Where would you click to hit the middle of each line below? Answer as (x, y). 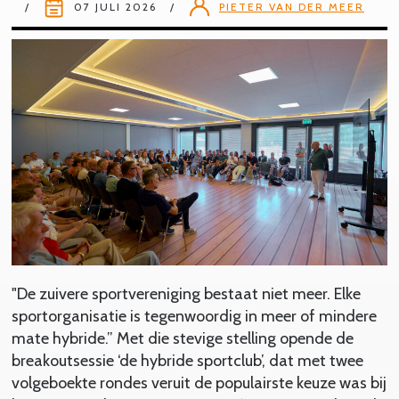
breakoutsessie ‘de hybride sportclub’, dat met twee (187, 360)
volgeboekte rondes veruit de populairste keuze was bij (199, 383)
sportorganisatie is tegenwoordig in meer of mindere (194, 316)
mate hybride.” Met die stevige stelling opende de (182, 338)
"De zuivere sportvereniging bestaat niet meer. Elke (186, 293)
